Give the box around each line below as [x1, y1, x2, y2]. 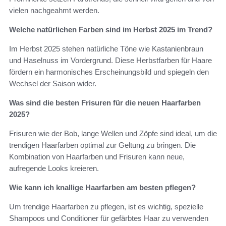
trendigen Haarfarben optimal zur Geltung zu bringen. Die [9, 140, 196, 149]
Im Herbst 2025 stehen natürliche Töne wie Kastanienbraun [9, 44, 203, 53]
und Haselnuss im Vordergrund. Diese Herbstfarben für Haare [9, 55, 212, 65]
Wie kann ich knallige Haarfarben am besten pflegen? [9, 183, 196, 192]
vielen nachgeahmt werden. [9, 6, 99, 15]
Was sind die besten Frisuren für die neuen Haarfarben [9, 98, 201, 107]
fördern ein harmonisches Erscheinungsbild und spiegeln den [9, 67, 209, 76]
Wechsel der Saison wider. [9, 79, 96, 88]
